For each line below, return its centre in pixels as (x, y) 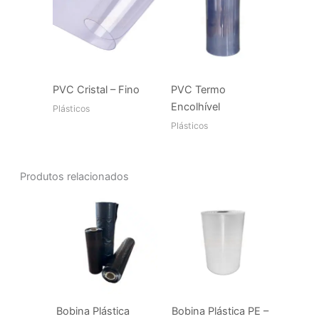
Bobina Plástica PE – (220, 311)
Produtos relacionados (74, 176)
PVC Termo (198, 89)
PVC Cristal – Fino (96, 89)
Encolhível (195, 106)
